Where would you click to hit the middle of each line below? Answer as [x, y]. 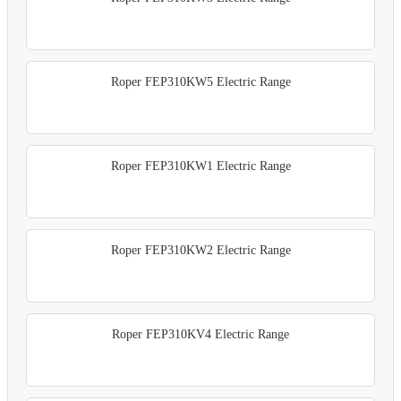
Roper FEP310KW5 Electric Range [200, 81]
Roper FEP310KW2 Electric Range [200, 250]
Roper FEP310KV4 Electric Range [200, 334]
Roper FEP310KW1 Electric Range [200, 166]
